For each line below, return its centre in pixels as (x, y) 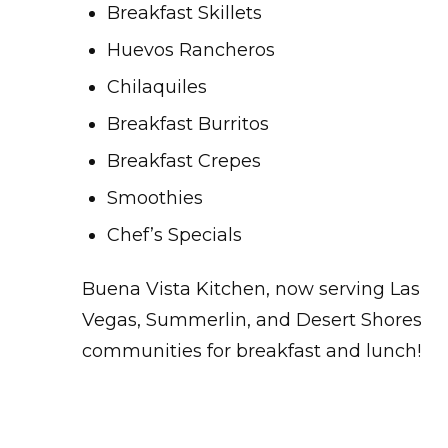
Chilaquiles (157, 87)
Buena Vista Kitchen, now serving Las (251, 289)
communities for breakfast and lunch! (251, 351)
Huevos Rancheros (191, 50)
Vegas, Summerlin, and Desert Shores (252, 320)
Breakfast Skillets (184, 13)
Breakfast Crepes (184, 161)
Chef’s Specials (174, 235)
